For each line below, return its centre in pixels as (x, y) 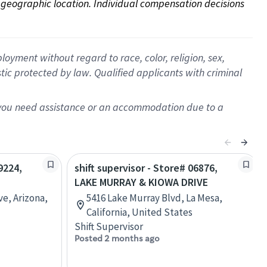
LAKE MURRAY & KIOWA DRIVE (141, 182)
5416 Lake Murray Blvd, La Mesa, (154, 198)
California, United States (139, 212)
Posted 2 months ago (117, 238)
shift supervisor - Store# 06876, (146, 168)
